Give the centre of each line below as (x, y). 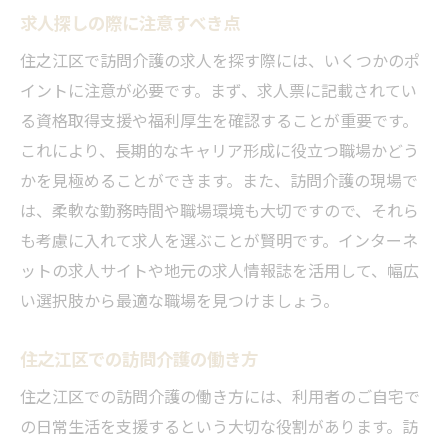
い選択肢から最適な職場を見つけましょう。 (179, 299)
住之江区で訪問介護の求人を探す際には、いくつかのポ (220, 59)
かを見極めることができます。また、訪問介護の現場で (219, 179)
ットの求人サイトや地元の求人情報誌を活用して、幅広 (219, 269)
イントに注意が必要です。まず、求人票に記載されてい (218, 89)
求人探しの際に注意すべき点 (130, 21)
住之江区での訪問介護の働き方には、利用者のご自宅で (220, 395)
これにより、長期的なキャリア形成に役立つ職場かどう (219, 149)
